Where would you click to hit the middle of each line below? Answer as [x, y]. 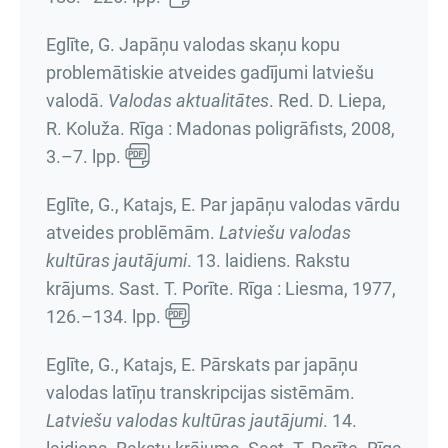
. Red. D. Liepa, [327, 100]
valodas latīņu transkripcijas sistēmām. [200, 392]
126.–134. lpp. [103, 316]
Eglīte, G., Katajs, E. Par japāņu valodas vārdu [223, 204]
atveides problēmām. [132, 232]
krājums [78, 288]
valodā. [77, 100]
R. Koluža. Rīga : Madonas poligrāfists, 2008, [220, 128]
